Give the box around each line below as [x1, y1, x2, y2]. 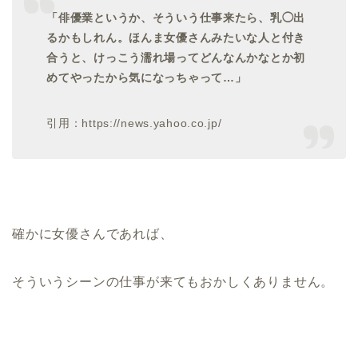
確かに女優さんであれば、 [12, 226, 173, 241]
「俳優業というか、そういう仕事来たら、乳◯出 [46, 10, 306, 24]
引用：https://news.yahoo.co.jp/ [46, 116, 222, 129]
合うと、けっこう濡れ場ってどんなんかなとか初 [46, 50, 306, 64]
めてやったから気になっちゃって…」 [46, 70, 247, 84]
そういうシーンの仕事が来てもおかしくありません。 [12, 274, 335, 288]
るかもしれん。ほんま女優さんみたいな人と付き [46, 30, 306, 44]
